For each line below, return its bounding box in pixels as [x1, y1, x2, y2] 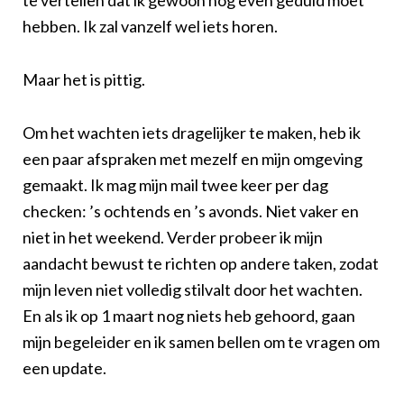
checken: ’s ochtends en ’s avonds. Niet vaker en [23, 200, 359, 221]
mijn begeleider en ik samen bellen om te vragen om [23, 331, 380, 352]
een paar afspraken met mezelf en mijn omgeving [23, 148, 363, 169]
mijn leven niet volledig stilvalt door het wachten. [23, 279, 363, 299]
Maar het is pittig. [23, 69, 145, 89]
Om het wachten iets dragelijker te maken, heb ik [23, 122, 361, 142]
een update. [23, 357, 106, 378]
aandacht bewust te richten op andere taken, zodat [23, 252, 379, 273]
